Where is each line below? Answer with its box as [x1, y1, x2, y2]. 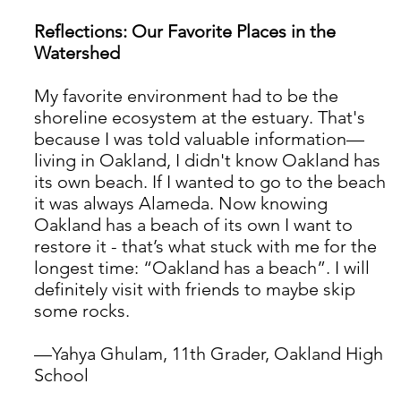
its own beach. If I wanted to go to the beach [34, 171, 390, 193]
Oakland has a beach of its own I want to [34, 214, 357, 236]
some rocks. [34, 300, 134, 322]
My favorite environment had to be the [34, 85, 343, 107]
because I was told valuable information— [34, 128, 369, 150]
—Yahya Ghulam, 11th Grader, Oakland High [34, 343, 388, 365]
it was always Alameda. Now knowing [34, 192, 332, 215]
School [34, 364, 89, 387]
